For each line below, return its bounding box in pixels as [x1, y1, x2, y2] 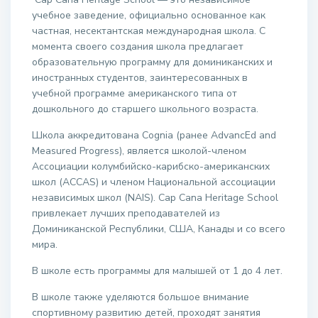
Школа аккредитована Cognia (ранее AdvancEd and [32, 128, 276, 142]
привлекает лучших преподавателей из [32, 207, 220, 220]
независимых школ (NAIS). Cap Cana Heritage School [32, 191, 278, 204]
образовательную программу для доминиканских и [32, 55, 273, 69]
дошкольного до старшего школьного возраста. [32, 102, 258, 116]
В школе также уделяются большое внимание [32, 290, 249, 304]
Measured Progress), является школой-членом [32, 144, 246, 158]
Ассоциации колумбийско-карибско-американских [32, 160, 270, 173]
